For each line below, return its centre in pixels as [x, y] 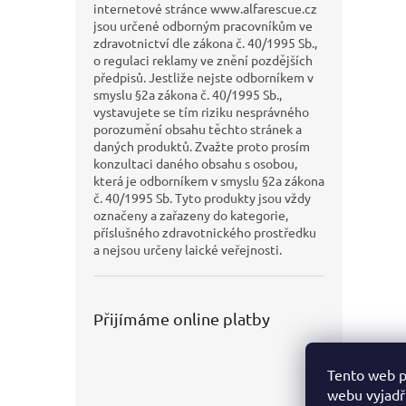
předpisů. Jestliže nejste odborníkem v [203, 77]
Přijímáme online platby [182, 319]
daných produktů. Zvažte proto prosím [202, 146]
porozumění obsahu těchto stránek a [198, 129]
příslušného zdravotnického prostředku [205, 232]
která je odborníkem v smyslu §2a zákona [209, 181]
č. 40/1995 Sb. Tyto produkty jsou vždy [202, 198]
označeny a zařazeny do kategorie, [191, 215]
